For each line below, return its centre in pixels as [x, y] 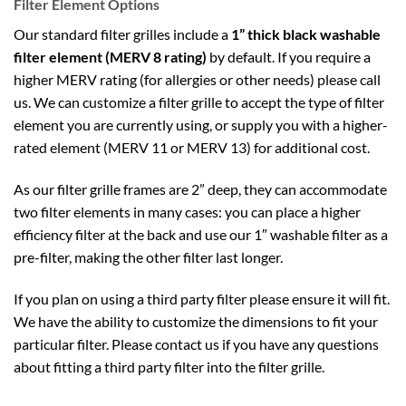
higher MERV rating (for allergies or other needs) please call [197, 80]
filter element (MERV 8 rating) [110, 57]
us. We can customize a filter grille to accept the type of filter [199, 102]
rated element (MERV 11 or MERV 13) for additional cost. [192, 148]
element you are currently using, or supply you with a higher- [201, 125]
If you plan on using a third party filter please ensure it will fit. [202, 298]
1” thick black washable [306, 34]
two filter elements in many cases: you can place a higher [187, 212]
